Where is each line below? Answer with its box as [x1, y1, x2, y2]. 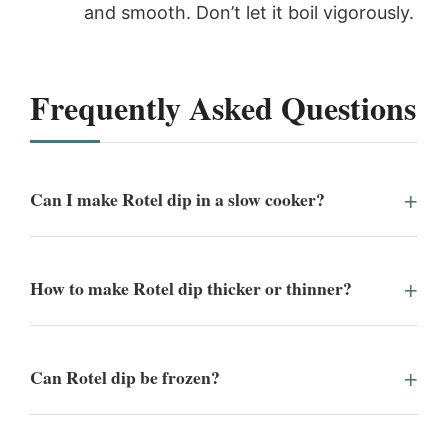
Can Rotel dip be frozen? [30, 363, 220, 390]
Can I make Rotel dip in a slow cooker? [30, 185, 325, 212]
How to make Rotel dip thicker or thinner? [30, 274, 352, 301]
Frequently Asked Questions [30, 83, 416, 131]
